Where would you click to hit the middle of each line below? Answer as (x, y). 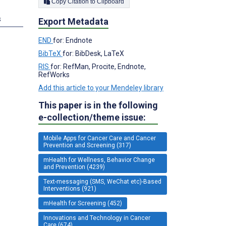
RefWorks (54, 74)
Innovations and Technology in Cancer (97, 218)
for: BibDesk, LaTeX (93, 53)
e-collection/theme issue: (92, 117)
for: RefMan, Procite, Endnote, (98, 66)
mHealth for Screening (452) (83, 203)
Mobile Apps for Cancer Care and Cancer (100, 138)
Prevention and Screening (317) (87, 145)
